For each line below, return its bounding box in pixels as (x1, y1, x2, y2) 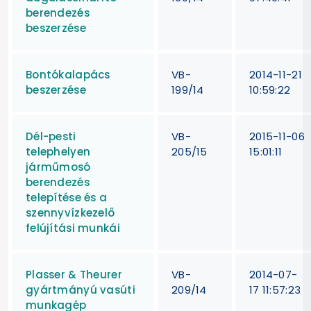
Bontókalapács (26, 67, 110, 82)
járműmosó (26, 159, 91, 174)
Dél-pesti (26, 128, 76, 144)
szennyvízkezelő (26, 205, 115, 220)
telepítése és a (26, 190, 108, 205)
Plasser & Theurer (26, 267, 122, 282)
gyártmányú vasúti (26, 282, 135, 297)
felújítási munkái (26, 220, 120, 235)
